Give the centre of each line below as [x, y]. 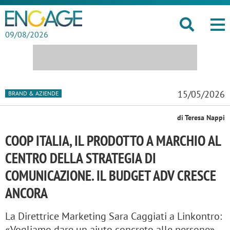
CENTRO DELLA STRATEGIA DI [81, 158]
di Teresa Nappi [201, 118]
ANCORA [26, 193]
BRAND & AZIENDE [33, 93]
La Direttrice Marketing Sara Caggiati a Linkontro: [113, 216]
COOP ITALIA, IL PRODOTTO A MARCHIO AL [113, 140]
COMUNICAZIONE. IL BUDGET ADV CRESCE [111, 175]
